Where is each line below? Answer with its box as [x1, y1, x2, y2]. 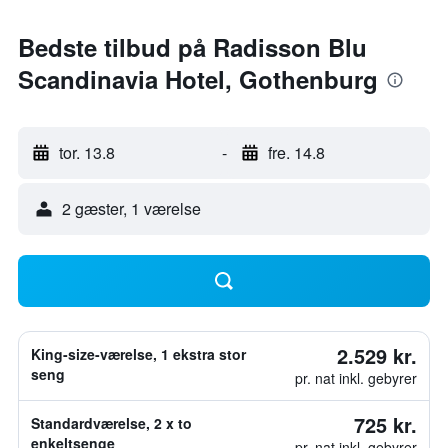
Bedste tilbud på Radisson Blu [18, 30, 367, 64]
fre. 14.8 [267, 141, 325, 164]
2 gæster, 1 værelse [62, 197, 201, 220]
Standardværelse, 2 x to [31, 413, 192, 433]
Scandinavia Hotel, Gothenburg [18, 62, 378, 96]
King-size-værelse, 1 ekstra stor [31, 344, 246, 364]
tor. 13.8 [59, 141, 115, 164]
